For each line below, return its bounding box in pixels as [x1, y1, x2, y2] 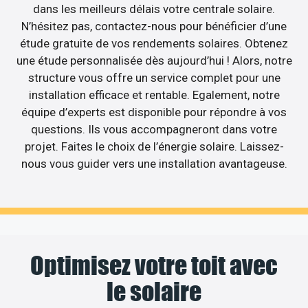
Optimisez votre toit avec [30, 250, 278, 280]
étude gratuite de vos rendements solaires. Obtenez [20, 36, 288, 51]
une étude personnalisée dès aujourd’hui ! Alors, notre [16, 54, 292, 68]
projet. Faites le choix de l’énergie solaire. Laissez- [24, 140, 284, 154]
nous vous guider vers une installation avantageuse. [21, 157, 287, 171]
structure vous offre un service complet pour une [27, 71, 280, 85]
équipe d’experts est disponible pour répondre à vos [21, 105, 287, 120]
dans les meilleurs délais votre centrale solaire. [33, 2, 275, 16]
